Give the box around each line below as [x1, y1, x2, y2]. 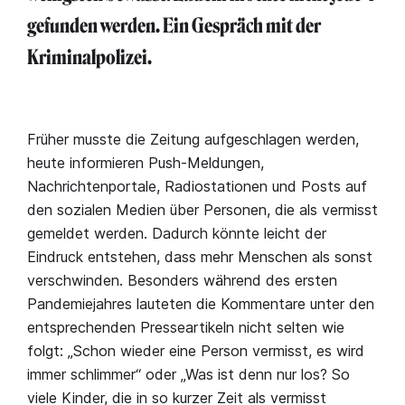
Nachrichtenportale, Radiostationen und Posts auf [27, 177, 367, 195]
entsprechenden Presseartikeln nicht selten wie [27, 318, 344, 336]
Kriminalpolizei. [27, 45, 152, 70]
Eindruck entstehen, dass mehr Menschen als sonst [27, 248, 372, 266]
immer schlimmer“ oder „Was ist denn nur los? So [27, 365, 350, 383]
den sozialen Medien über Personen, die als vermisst [27, 201, 378, 219]
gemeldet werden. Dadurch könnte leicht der [27, 224, 326, 242]
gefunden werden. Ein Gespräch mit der [27, 14, 321, 38]
